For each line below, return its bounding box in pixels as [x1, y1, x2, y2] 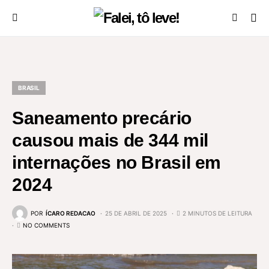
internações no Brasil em [12, 153, 221, 172]
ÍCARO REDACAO [46, 209, 95, 217]
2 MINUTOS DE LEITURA [183, 209, 252, 217]
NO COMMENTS [23, 222, 70, 229]
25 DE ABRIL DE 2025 [105, 209, 167, 217]
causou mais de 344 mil [12, 130, 208, 150]
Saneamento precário [12, 108, 192, 128]
